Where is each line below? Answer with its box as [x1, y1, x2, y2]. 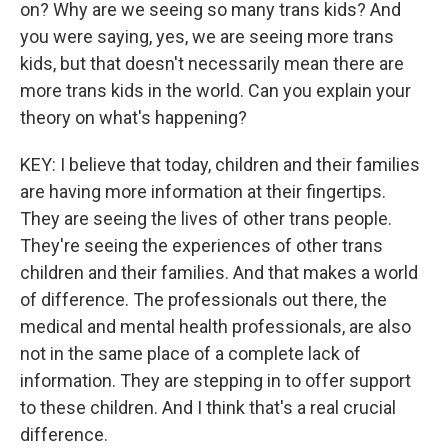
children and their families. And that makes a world [20, 262, 418, 283]
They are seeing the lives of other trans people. [20, 208, 392, 229]
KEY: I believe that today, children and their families [20, 154, 420, 175]
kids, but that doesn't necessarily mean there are [20, 53, 404, 74]
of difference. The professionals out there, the [20, 289, 387, 310]
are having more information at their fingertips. [20, 181, 386, 202]
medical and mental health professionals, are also [20, 316, 411, 337]
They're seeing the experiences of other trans [20, 235, 383, 256]
